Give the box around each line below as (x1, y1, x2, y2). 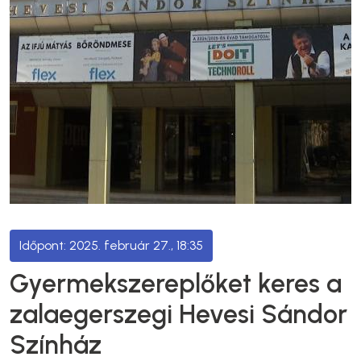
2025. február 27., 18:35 (69, 238, 203, 253)
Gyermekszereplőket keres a (10, 268, 342, 299)
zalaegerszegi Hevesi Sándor (10, 299, 347, 330)
